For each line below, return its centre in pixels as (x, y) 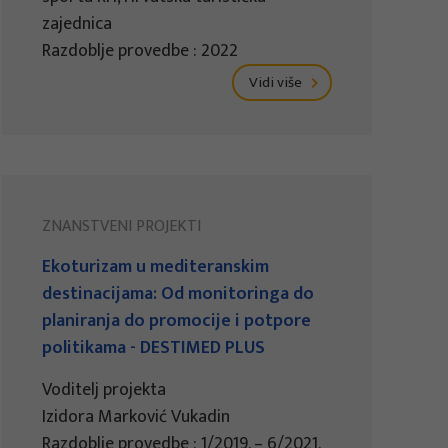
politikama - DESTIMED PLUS (154, 348)
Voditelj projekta (104, 390)
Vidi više (277, 83)
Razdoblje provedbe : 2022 (140, 51)
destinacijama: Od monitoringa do (178, 294)
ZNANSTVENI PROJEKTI (122, 227)
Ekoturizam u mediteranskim (156, 267)
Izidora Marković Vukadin (136, 417)
